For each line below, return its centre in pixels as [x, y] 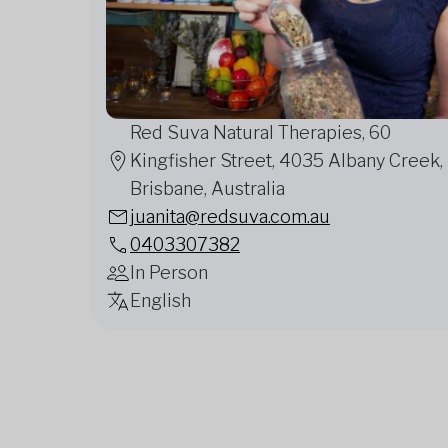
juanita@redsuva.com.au [230, 216]
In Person [169, 272]
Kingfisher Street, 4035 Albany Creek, [286, 160]
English [160, 300]
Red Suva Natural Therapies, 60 [260, 132]
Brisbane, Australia [207, 188]
